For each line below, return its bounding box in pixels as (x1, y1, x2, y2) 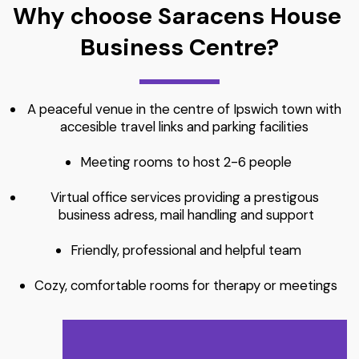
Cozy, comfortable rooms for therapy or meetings (34, 276, 337, 294)
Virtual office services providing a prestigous (50, 188, 319, 206)
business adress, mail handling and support (58, 206, 314, 224)
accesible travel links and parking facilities (60, 118, 312, 135)
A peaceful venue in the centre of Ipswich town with (27, 100, 341, 118)
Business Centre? (80, 32, 279, 63)
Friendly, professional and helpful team (71, 241, 301, 259)
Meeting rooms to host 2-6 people (80, 153, 292, 171)
